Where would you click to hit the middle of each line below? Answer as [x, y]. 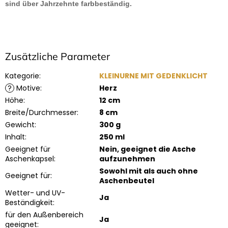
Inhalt [15, 137]
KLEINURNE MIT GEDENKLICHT [153, 76]
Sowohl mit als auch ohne [149, 171]
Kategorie [22, 76]
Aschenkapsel [30, 159]
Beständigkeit [29, 203]
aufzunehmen [127, 159]
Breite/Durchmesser [41, 113]
